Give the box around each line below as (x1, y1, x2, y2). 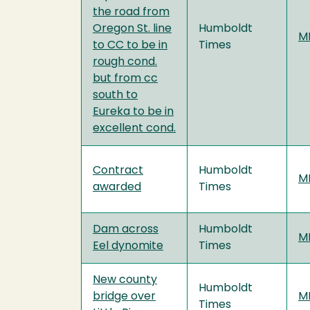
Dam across (93, 224, 158, 235)
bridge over (93, 291, 156, 302)
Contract (93, 165, 143, 176)
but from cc (93, 73, 158, 84)
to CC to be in (93, 39, 167, 51)
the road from (93, 6, 170, 18)
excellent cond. (93, 122, 176, 134)
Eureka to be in (93, 106, 174, 118)
